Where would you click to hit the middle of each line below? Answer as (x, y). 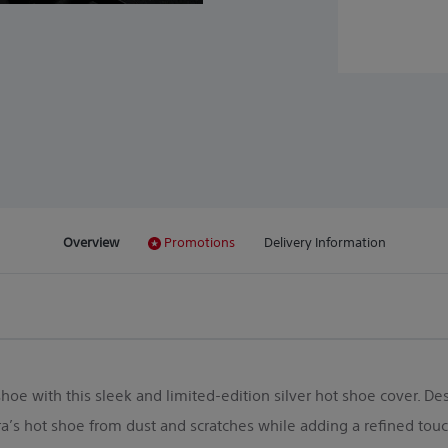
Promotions (199, 241)
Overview (90, 241)
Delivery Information (324, 241)
